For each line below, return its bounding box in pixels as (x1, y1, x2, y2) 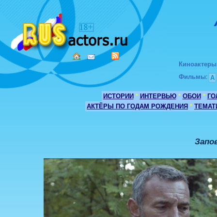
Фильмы (179, 73, 206, 80)
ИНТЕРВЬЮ (139, 93, 176, 100)
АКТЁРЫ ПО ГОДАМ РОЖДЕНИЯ (87, 103, 188, 110)
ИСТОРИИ (103, 93, 134, 100)
